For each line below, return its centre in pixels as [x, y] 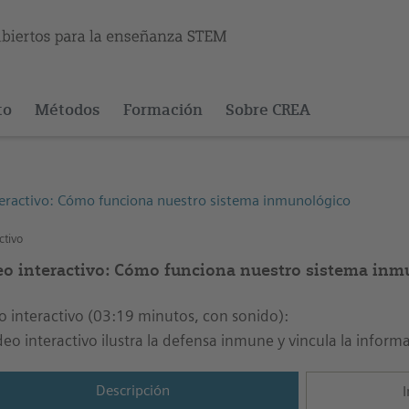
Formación [163, 110]
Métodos [67, 110]
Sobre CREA [267, 110]
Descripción [133, 390]
